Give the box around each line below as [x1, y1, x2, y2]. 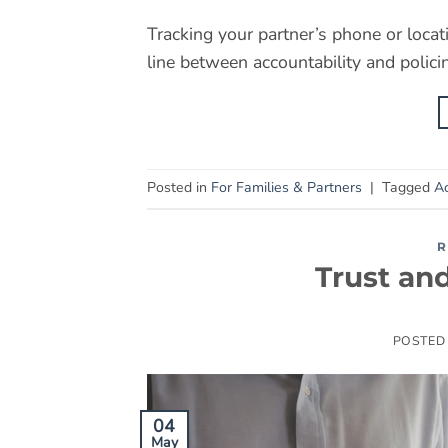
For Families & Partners [211, 178, 362, 198]
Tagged [382, 178, 434, 198]
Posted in [147, 178, 211, 198]
